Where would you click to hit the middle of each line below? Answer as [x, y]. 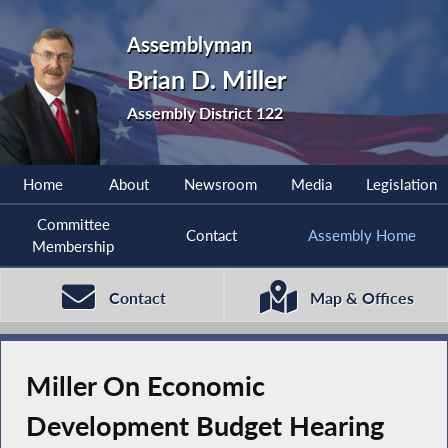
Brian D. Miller [207, 79]
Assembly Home [361, 235]
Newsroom [220, 184]
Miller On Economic [145, 386]
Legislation [401, 184]
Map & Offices [361, 297]
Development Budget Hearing [204, 426]
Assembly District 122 [205, 112]
